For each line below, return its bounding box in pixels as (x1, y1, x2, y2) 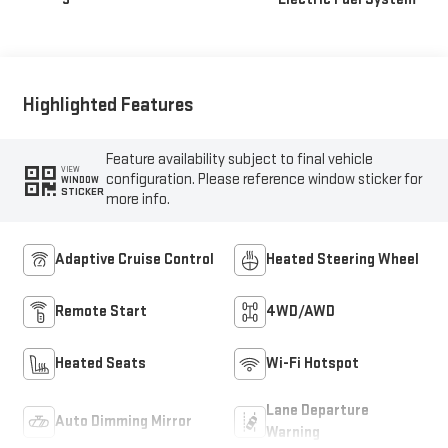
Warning (266, 423, 320, 443)
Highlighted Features (22, 92, 194, 117)
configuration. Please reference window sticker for (106, 170, 423, 190)
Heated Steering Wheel (266, 250, 419, 270)
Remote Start (54, 302, 147, 322)
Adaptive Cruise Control (54, 250, 214, 270)
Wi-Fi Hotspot (266, 354, 359, 374)
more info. (106, 190, 171, 210)
